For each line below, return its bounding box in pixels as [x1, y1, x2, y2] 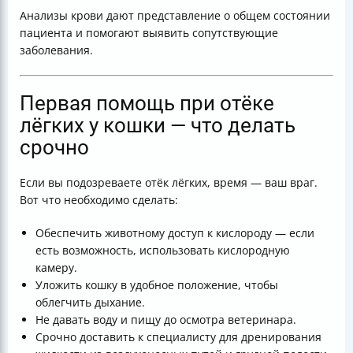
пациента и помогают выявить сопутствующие [20, 25, 278, 40]
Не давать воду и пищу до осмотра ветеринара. [35, 312, 296, 327]
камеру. [35, 260, 77, 275]
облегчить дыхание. [35, 295, 145, 310]
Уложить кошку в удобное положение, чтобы [35, 277, 278, 292]
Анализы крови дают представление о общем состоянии [20, 8, 330, 23]
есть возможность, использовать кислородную [35, 243, 290, 258]
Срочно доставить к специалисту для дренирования [35, 329, 321, 344]
